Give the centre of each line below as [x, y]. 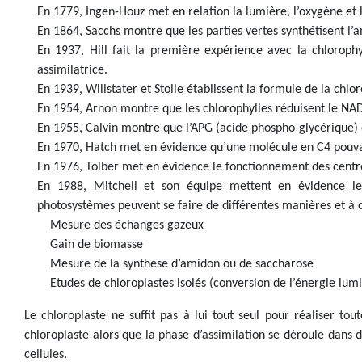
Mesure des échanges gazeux [127, 225]
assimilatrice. [72, 70]
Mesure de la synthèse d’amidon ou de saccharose [182, 264]
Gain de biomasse [97, 245]
